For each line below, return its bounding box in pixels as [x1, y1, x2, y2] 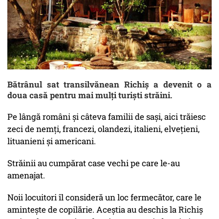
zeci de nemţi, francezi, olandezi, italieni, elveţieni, [7, 123, 199, 135]
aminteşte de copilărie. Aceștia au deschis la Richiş [7, 204, 203, 216]
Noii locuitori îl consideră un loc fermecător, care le [7, 192, 201, 203]
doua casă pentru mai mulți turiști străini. [7, 89, 174, 101]
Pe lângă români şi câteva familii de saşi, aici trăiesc [7, 111, 206, 123]
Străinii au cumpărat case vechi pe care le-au [7, 157, 180, 169]
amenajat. [7, 170, 45, 181]
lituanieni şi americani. [7, 135, 96, 147]
